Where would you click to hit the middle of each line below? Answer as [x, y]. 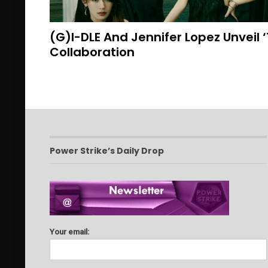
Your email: [69, 232]
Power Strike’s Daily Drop [106, 150]
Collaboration [92, 52]
